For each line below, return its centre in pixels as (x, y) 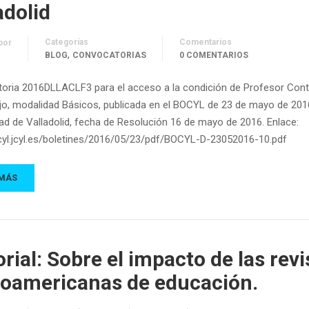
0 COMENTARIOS (214, 55)
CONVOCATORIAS (109, 55)
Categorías (67, 42)
